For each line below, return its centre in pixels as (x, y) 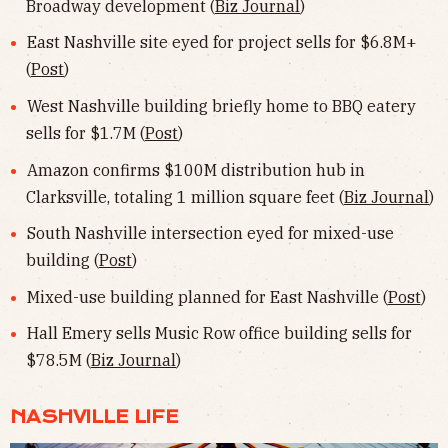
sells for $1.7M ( (85, 133)
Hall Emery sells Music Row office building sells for (219, 333)
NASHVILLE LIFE (94, 417)
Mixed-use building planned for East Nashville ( (207, 296)
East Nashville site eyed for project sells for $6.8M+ (221, 42)
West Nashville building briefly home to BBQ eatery (221, 106)
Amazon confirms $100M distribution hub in (195, 169)
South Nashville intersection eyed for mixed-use (210, 233)
